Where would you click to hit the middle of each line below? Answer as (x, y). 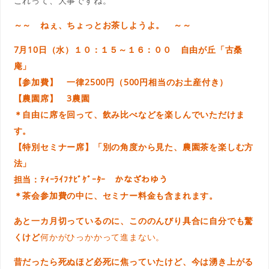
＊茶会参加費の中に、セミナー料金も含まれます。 (116, 196)
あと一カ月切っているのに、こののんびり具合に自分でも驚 (134, 220)
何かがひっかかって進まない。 (103, 237)
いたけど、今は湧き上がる (200, 262)
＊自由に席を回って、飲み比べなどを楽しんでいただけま (129, 115)
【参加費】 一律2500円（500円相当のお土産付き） (121, 82)
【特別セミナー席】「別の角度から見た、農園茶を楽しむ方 (134, 147)
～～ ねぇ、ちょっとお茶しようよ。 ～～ (102, 25)
